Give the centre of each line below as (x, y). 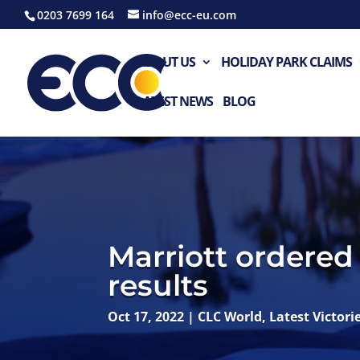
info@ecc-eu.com (189, 14)
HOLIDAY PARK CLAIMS (286, 62)
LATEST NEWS (175, 101)
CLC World (230, 316)
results (158, 285)
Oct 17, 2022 (146, 316)
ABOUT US (166, 62)
